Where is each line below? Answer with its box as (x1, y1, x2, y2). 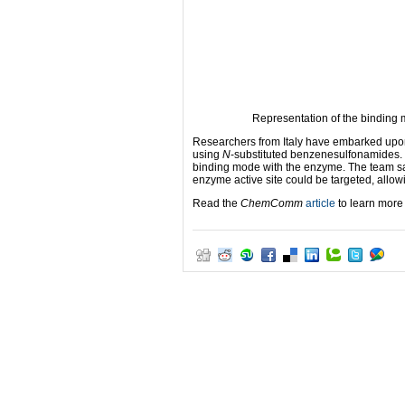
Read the (193, 197, 240, 210)
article (306, 197, 335, 210)
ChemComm (240, 197, 303, 210)
